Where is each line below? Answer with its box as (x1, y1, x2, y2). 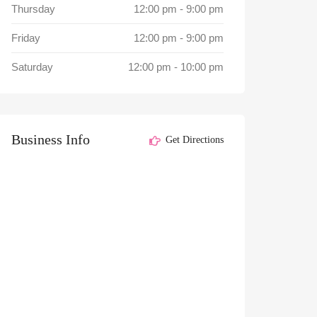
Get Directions (162, 134, 224, 146)
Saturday (11, 61, 53, 73)
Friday (11, 32, 40, 44)
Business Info (11, 132, 90, 147)
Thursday (11, 3, 55, 15)
